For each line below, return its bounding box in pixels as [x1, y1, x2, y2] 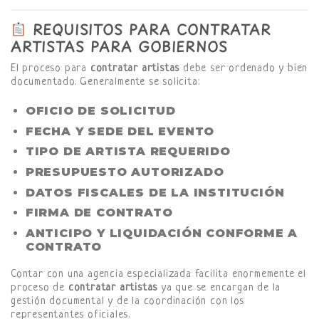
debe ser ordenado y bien [179, 63, 308, 75]
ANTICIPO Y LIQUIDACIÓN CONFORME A [25, 226, 298, 240]
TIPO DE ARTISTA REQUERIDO [25, 145, 231, 159]
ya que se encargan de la [157, 282, 281, 295]
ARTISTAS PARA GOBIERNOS [11, 36, 228, 57]
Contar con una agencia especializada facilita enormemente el [11, 268, 306, 281]
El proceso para [11, 63, 90, 75]
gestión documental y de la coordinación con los [11, 296, 244, 308]
